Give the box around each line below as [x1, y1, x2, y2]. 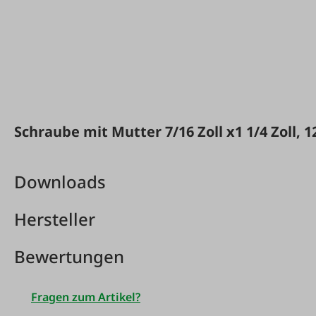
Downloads [14, 169, 106, 193]
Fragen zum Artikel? [31, 288, 140, 305]
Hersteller [14, 207, 95, 231]
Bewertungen [14, 244, 124, 268]
